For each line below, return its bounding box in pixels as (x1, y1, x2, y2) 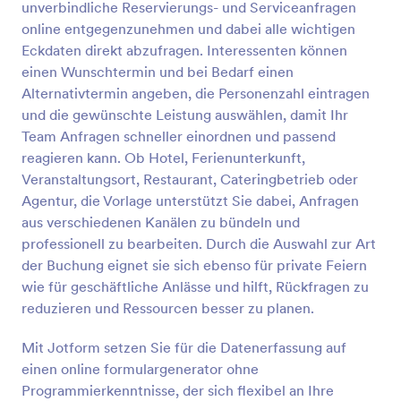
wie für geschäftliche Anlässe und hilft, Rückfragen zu (21, 277, 369, 295)
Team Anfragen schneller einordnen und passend (21, 127, 336, 145)
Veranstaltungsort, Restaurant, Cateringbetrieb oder (21, 170, 358, 188)
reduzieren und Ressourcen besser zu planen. (21, 299, 314, 317)
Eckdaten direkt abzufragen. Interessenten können (21, 41, 347, 59)
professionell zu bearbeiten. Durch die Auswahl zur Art (21, 235, 376, 252)
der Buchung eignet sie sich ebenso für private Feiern (21, 256, 367, 274)
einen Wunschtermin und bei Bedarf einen (21, 63, 294, 81)
